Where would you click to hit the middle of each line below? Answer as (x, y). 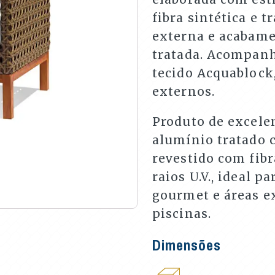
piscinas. (182, 214)
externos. (184, 91)
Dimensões (187, 245)
